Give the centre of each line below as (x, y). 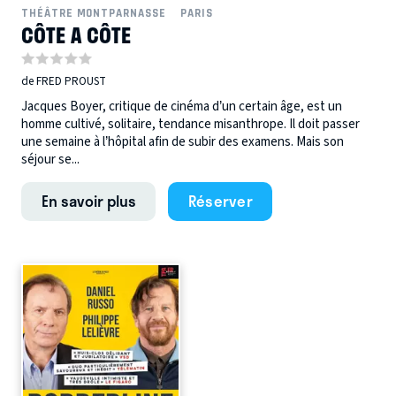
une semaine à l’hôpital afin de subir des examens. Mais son (183, 141)
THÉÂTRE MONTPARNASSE (94, 12)
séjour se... (50, 159)
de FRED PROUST (64, 82)
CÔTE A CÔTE (76, 34)
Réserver (220, 200)
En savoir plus (88, 200)
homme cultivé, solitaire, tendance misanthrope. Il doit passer (190, 124)
